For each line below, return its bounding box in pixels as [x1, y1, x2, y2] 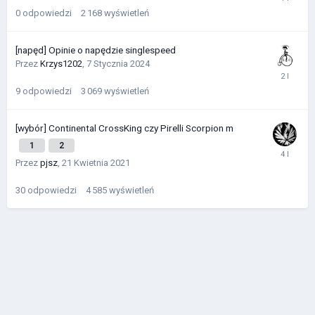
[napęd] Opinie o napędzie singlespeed [15, 44, 176, 56]
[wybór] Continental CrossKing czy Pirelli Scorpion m [15, 122, 233, 134]
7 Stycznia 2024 [86, 58, 150, 70]
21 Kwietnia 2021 [62, 157, 130, 169]
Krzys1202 [40, 58, 82, 70]
